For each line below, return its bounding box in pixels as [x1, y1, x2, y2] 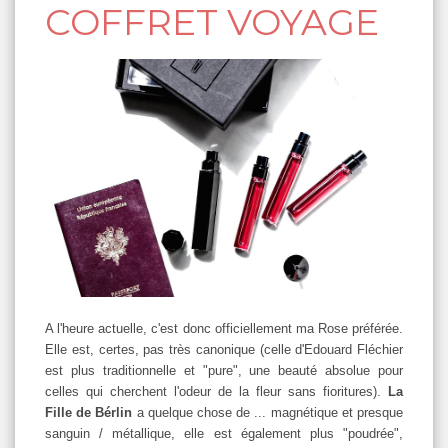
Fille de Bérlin [45, 405, 133, 421]
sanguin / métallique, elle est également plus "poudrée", [45, 426, 403, 442]
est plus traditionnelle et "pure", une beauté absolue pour [45, 363, 403, 379]
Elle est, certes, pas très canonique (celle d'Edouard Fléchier [45, 342, 403, 358]
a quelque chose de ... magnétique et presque [132, 405, 404, 421]
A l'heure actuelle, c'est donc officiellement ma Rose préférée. [45, 321, 403, 337]
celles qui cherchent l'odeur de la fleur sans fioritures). [45, 384, 388, 400]
